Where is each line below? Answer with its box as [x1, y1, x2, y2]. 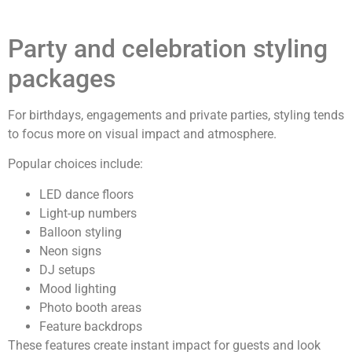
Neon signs [39, 243, 101, 258]
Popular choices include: [8, 156, 143, 172]
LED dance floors [39, 186, 134, 202]
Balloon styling [39, 224, 122, 240]
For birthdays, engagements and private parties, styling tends [8, 107, 344, 123]
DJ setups [39, 262, 95, 277]
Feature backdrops [39, 318, 142, 334]
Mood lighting [39, 280, 116, 296]
